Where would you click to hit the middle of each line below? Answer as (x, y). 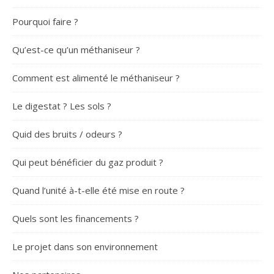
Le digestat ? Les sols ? (62, 106)
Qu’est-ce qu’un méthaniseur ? (76, 50)
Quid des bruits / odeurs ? (67, 134)
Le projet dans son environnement (85, 246)
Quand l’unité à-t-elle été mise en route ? (98, 190)
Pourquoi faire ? (45, 21)
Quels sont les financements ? (76, 218)
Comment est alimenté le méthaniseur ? (96, 78)
